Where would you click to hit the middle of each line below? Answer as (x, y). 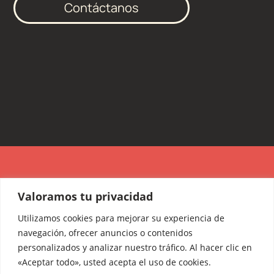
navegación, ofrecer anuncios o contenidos (105, 232)
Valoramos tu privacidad (85, 196)
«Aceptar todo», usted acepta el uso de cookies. (114, 262)
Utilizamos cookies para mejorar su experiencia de (121, 218)
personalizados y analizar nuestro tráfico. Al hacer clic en (135, 247)
